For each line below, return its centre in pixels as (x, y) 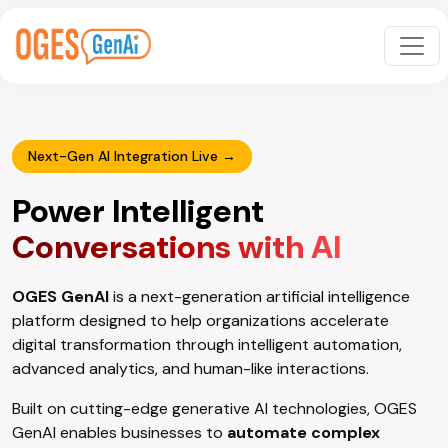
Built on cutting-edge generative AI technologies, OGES (214, 408)
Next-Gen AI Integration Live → (132, 156)
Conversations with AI (176, 247)
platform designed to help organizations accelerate (200, 320)
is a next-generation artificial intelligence (259, 296)
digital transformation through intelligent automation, (207, 344)
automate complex (303, 432)
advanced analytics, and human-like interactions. (190, 368)
